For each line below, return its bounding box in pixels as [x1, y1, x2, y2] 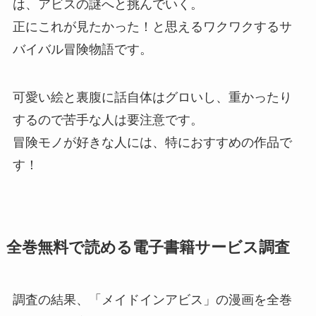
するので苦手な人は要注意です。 [12, 112, 203, 127]
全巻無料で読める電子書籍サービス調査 [6, 238, 290, 256]
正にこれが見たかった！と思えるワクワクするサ [12, 19, 292, 34]
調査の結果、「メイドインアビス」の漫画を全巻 [12, 292, 292, 307]
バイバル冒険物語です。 [12, 42, 152, 56]
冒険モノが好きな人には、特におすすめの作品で [12, 135, 292, 150]
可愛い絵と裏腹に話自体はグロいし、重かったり [12, 90, 292, 104]
